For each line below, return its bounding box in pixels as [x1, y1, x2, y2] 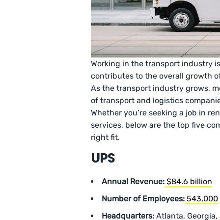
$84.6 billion [166, 176, 212, 186]
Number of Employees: [102, 193, 185, 203]
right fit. [91, 132, 120, 142]
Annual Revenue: [102, 176, 165, 186]
